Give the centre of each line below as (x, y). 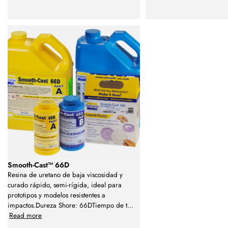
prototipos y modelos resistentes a (56, 195)
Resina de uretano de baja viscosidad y (65, 175)
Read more (26, 215)
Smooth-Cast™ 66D (38, 165)
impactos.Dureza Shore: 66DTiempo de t (67, 205)
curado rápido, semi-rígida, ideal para (65, 185)
